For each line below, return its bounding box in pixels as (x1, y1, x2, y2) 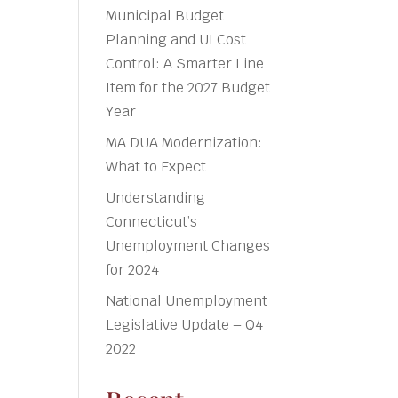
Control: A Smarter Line (106, 53, 265, 73)
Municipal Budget (106, 5, 225, 25)
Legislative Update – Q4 (106, 314, 264, 334)
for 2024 (106, 259, 160, 279)
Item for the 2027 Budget (106, 77, 271, 97)
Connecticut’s (106, 211, 198, 231)
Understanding (106, 187, 206, 207)
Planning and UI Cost (106, 29, 247, 49)
